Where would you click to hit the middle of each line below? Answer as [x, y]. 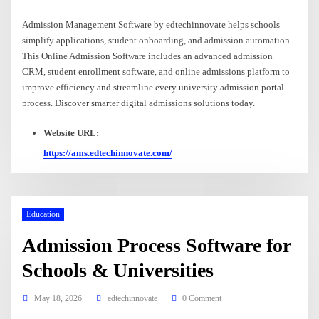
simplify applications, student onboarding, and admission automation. [157, 40]
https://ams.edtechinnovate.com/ [108, 153]
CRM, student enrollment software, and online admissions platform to [156, 71]
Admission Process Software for [157, 245]
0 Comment [202, 298]
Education [43, 215]
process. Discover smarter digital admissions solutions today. [139, 103]
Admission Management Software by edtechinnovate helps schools [151, 24]
